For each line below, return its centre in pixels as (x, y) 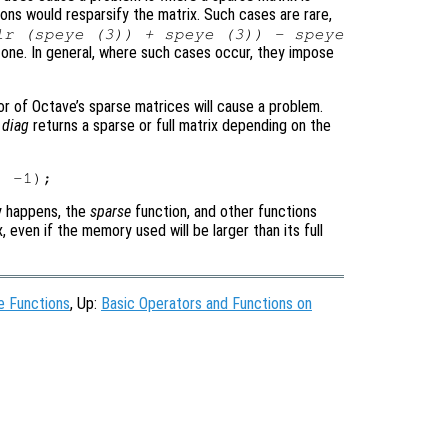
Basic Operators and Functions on (206, 303)
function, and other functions (224, 211)
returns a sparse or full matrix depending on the (180, 125)
